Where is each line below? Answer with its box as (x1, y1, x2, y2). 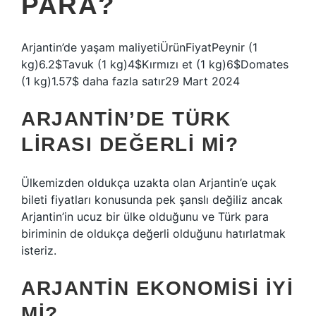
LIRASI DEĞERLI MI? (21, 133, 238, 155)
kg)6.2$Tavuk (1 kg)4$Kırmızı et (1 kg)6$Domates (21, 57, 288, 71)
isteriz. (21, 243, 56, 257)
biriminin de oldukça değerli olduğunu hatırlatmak (21, 226, 286, 241)
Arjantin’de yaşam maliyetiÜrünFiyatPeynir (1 (21, 40, 257, 54)
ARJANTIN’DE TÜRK (21, 108, 231, 130)
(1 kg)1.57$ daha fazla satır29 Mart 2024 (21, 74, 240, 88)
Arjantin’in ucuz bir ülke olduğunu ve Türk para (21, 209, 269, 224)
